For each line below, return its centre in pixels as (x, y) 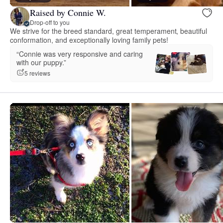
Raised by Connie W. (68, 12)
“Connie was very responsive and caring (80, 54)
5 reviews (37, 73)
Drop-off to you (50, 22)
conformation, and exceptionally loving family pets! (89, 40)
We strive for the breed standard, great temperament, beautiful (109, 31)
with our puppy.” (41, 62)
